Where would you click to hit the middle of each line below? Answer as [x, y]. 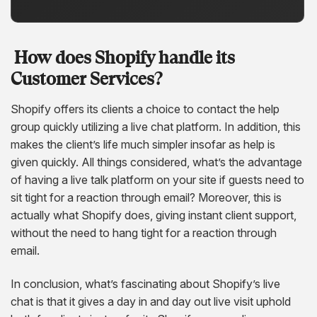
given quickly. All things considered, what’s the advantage [156, 162]
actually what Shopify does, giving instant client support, [154, 215]
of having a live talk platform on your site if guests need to [157, 180]
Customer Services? [86, 80]
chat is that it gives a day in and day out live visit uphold [151, 302]
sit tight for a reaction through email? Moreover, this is [146, 198]
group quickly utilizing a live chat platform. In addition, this [156, 127]
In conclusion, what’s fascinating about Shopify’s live [145, 284]
